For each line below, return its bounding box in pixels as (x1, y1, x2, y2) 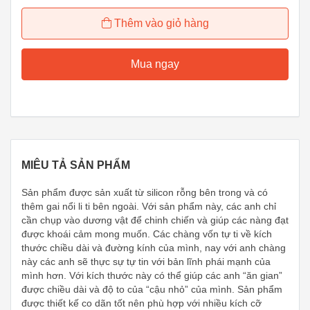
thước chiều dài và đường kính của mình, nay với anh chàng (21, 242, 286, 253)
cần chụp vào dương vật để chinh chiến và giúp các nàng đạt (21, 215, 289, 226)
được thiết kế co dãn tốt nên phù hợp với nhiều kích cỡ (21, 298, 262, 309)
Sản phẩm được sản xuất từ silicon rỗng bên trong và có (21, 187, 268, 198)
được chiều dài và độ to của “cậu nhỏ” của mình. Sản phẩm (21, 284, 282, 295)
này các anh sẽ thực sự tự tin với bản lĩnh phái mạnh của (21, 256, 271, 267)
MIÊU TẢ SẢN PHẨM (21, 158, 130, 171)
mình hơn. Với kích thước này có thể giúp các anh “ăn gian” (21, 270, 282, 281)
